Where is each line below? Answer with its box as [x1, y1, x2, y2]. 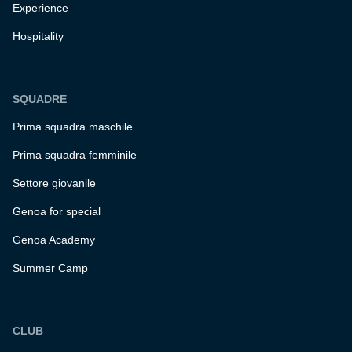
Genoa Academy [13, 233, 95, 247]
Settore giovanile [13, 177, 96, 190]
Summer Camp [13, 262, 88, 275]
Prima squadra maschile [13, 120, 133, 134]
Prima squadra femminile [13, 148, 137, 162]
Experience [13, 2, 68, 15]
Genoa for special [13, 205, 101, 218]
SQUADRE [13, 93, 67, 106]
